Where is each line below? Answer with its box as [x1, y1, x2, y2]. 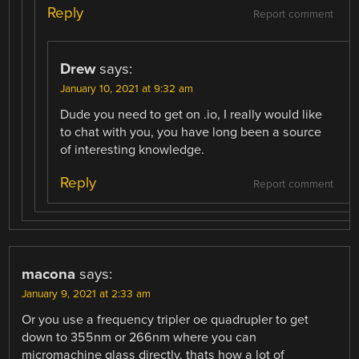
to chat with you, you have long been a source [60, 124, 322, 141]
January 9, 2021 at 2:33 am [22, 288, 151, 301]
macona [22, 265, 76, 284]
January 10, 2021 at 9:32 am [60, 83, 194, 96]
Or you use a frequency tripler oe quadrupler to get [22, 312, 309, 329]
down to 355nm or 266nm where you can [22, 329, 257, 346]
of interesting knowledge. [60, 142, 205, 159]
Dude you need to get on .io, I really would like [60, 107, 323, 123]
